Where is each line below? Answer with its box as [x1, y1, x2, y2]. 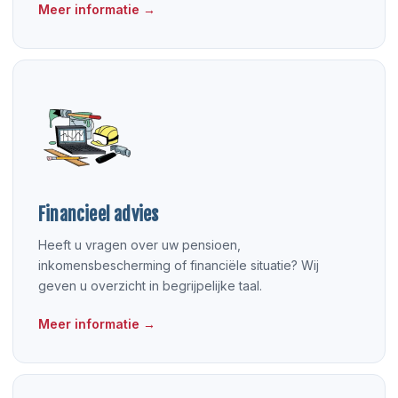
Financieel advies [38, 203, 159, 226]
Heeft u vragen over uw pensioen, [38, 237, 241, 252]
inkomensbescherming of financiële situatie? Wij [38, 258, 319, 273]
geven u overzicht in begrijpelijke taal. [38, 278, 262, 293]
